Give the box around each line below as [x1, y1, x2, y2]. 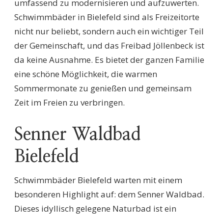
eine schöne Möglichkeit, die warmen [14, 68, 157, 80]
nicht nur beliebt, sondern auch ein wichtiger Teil [14, 25, 204, 37]
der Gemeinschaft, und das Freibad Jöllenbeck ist [14, 39, 204, 51]
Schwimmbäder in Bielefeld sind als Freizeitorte [14, 11, 199, 23]
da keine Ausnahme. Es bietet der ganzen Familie [14, 54, 204, 65]
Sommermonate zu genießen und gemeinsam [14, 82, 192, 94]
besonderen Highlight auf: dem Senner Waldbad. [14, 189, 204, 200]
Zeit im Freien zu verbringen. [14, 96, 125, 108]
